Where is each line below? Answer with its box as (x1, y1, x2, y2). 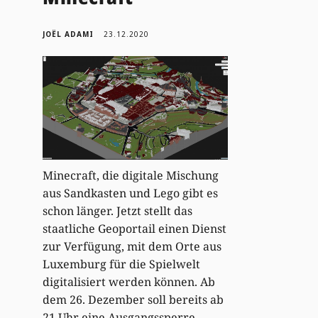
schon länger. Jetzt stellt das (43, 203, 193, 219)
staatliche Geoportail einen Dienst (43, 221, 227, 237)
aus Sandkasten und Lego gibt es (43, 185, 219, 202)
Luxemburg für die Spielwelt (43, 256, 201, 273)
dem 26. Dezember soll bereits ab (43, 292, 224, 308)
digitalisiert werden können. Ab (43, 274, 216, 290)
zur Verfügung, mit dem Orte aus (43, 238, 222, 255)
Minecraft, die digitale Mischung (43, 168, 219, 184)
